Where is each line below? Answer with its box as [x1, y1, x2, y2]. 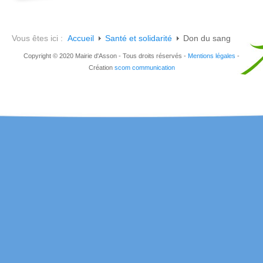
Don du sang [183, 33, 231, 43]
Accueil [68, 33, 94, 43]
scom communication [114, 63, 175, 71]
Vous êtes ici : [12, 33, 68, 43]
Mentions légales [188, 52, 235, 59]
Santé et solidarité [105, 33, 172, 43]
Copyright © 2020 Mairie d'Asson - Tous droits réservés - [23, 52, 188, 59]
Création [88, 63, 114, 71]
